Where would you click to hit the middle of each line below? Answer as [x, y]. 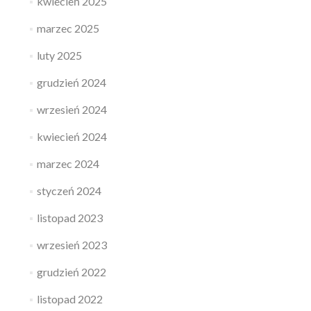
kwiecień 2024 [72, 137]
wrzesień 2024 [72, 110]
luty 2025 [59, 56]
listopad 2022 [69, 299]
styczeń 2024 [69, 191]
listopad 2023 [69, 218]
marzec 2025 [68, 28]
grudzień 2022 [71, 272]
